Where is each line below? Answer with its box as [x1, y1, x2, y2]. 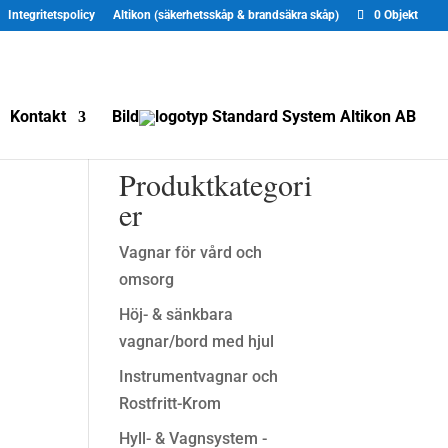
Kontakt [10, 107, 66, 126]
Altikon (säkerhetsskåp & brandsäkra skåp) [113, 8, 339, 22]
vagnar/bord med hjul [119, 332, 275, 351]
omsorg [119, 270, 175, 289]
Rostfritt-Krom [119, 394, 222, 413]
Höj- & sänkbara [119, 305, 234, 324]
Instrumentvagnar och [119, 367, 279, 386]
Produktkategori [119, 164, 313, 204]
